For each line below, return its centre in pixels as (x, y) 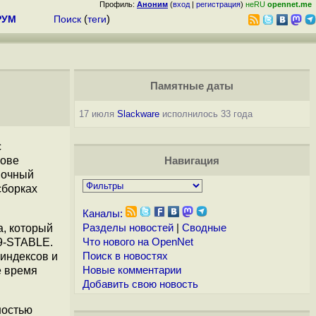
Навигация (192, 161)
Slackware (138, 114)
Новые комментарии (132, 270)
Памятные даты (192, 86)
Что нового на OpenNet (138, 242)
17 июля (98, 114)
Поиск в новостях (125, 256)
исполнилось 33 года (206, 114)
